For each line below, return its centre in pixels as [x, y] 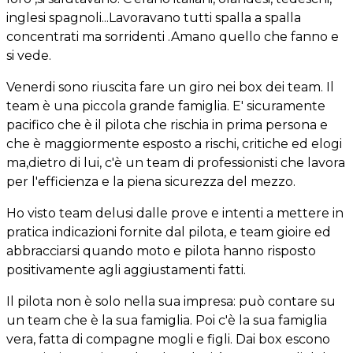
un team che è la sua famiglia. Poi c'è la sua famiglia [167, 320]
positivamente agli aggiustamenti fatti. [126, 269]
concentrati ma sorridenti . [89, 36]
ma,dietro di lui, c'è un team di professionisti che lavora [176, 162]
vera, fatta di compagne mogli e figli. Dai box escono [168, 339]
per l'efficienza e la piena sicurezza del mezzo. [151, 181]
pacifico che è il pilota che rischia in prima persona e [167, 124]
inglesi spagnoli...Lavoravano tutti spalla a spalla [154, 17]
